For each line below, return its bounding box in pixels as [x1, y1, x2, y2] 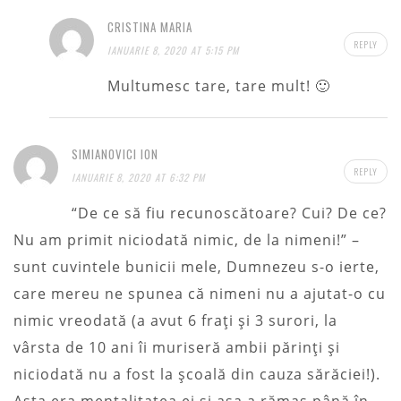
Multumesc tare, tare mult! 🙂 [107, 75, 330, 96]
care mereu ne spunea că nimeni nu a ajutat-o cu [13, 283, 386, 303]
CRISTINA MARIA [107, 17, 192, 36]
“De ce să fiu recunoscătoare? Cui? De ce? [72, 202, 387, 223]
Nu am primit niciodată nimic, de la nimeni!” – [13, 229, 360, 250]
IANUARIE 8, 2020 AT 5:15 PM [107, 42, 239, 57]
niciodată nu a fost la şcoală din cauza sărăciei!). [13, 363, 380, 384]
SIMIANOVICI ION [72, 144, 158, 163]
